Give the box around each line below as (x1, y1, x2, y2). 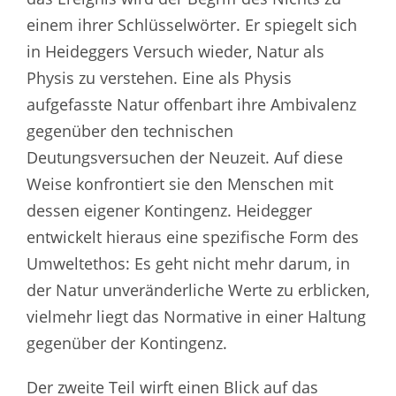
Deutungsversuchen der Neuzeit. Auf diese (27, 146, 343, 168)
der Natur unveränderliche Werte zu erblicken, (27, 278, 369, 301)
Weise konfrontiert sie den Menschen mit (27, 172, 333, 194)
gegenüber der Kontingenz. (27, 331, 227, 354)
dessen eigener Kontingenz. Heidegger (27, 199, 312, 221)
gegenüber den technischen (27, 119, 233, 141)
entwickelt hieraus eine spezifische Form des (27, 225, 359, 247)
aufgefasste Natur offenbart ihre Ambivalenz (27, 93, 356, 115)
